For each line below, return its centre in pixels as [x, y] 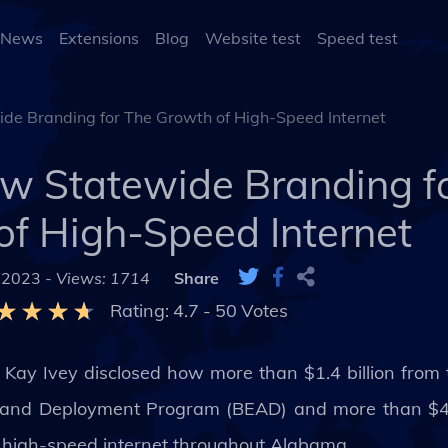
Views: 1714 [102, 278]
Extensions [99, 38]
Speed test [357, 38]
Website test [253, 38]
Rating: [139, 310]
